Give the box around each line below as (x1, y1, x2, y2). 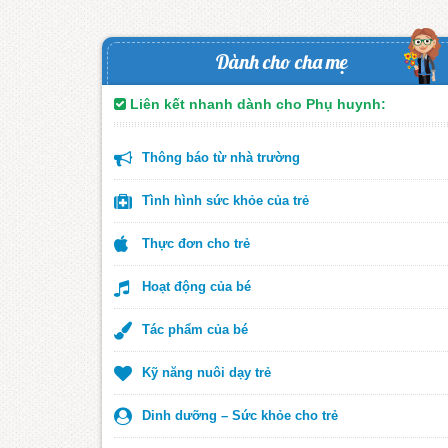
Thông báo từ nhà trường (138, 149, 300, 165)
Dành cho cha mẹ (216, 48, 348, 74)
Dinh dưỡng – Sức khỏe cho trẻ (138, 407, 338, 423)
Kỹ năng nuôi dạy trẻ (138, 364, 271, 380)
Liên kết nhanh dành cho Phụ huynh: (126, 95, 386, 112)
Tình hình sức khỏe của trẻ (138, 192, 309, 208)
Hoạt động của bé (138, 278, 251, 294)
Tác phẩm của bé (138, 321, 248, 337)
